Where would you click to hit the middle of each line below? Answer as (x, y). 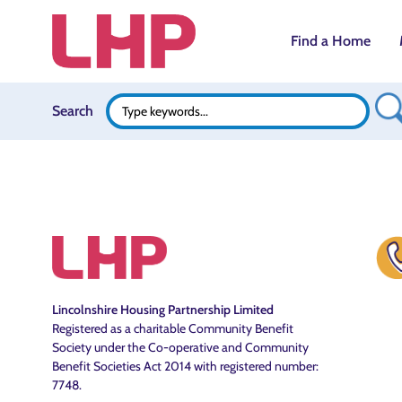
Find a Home (331, 40)
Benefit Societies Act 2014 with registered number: (185, 366)
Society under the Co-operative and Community (180, 347)
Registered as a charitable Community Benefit (173, 328)
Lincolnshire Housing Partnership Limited (163, 310)
